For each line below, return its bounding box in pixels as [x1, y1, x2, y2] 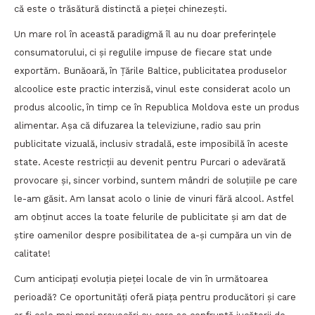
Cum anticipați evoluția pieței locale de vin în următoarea [14, 273, 268, 284]
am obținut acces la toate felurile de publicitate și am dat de [14, 211, 287, 222]
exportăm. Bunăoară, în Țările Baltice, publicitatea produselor [14, 65, 287, 76]
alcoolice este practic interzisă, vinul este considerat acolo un [14, 83, 290, 94]
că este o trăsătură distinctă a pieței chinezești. [14, 3, 227, 14]
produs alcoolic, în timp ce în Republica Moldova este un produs [14, 101, 300, 112]
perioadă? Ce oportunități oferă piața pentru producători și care [14, 291, 296, 302]
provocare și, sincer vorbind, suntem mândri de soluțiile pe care [14, 174, 297, 186]
